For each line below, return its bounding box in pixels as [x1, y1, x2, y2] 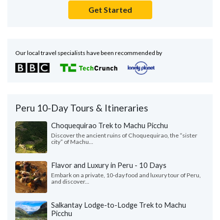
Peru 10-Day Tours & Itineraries [15, 102, 148, 113]
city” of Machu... [51, 137, 93, 145]
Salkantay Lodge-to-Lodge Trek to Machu [51, 200, 186, 209]
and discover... [51, 177, 89, 185]
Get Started [88, 4, 132, 14]
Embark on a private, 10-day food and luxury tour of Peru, [51, 171, 201, 179]
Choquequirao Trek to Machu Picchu [51, 120, 168, 130]
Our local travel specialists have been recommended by [15, 49, 162, 56]
